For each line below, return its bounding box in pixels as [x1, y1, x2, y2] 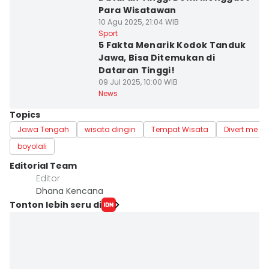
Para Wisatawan [98, 4, 177, 16]
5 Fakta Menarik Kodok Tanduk [98, 39, 246, 51]
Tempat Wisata [151, 124, 208, 134]
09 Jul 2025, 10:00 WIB [98, 77, 178, 87]
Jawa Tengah [17, 124, 69, 134]
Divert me [224, 124, 258, 134]
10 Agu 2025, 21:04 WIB [98, 17, 179, 27]
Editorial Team [10, 160, 77, 172]
